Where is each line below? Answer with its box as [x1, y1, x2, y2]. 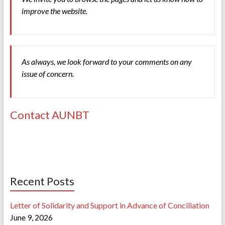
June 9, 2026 [10, 212, 53, 222]
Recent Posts [10, 174, 74, 188]
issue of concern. [21, 68, 74, 78]
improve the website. [21, 6, 87, 16]
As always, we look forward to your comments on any [21, 56, 192, 66]
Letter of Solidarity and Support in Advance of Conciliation [10, 200, 209, 210]
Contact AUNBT [10, 107, 89, 122]
